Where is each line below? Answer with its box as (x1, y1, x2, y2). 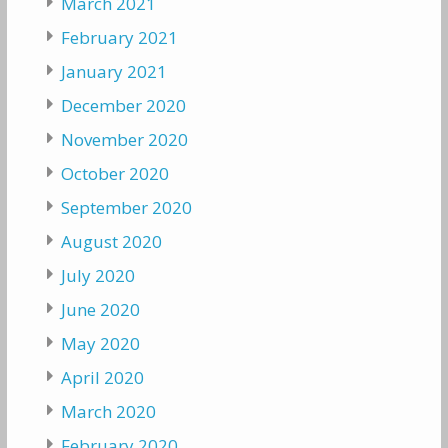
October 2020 (60, 162, 169, 185)
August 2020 (60, 230, 162, 253)
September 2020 (60, 196, 192, 219)
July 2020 (60, 264, 135, 287)
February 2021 (60, 26, 178, 49)
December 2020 (60, 94, 186, 117)
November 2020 (60, 128, 188, 151)
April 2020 (60, 366, 144, 389)
